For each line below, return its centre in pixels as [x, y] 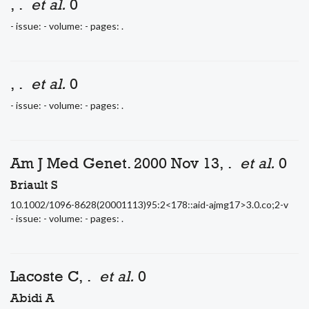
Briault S [34, 185]
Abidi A [32, 298]
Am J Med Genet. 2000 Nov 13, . [125, 163]
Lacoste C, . [55, 276]
